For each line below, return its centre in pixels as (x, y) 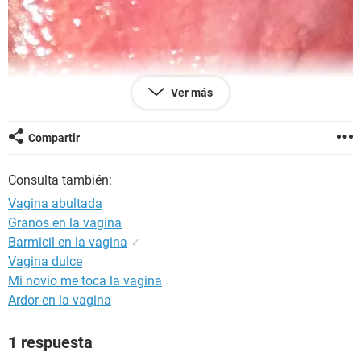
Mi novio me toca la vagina (85, 281)
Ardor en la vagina (60, 300)
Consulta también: (60, 180)
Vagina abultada (55, 203)
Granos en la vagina (65, 223)
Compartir (54, 138)
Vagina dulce (45, 261)
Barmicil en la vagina (68, 242)
